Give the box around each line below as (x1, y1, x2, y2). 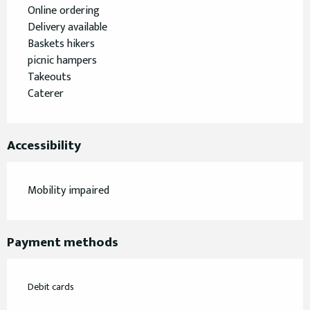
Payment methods (7, 232, 118, 254)
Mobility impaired (28, 181, 109, 201)
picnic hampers (28, 51, 97, 71)
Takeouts (28, 68, 71, 87)
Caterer (28, 84, 64, 104)
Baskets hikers (28, 35, 95, 54)
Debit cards (28, 279, 74, 295)
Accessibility (7, 135, 81, 157)
